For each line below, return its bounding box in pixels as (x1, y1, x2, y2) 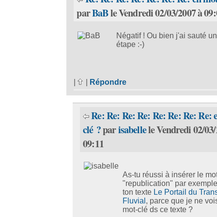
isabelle (118, 122, 146, 137)
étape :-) (116, 40, 145, 48)
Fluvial (123, 197, 146, 205)
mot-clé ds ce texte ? (123, 205, 193, 214)
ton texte (123, 188, 154, 197)
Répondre (90, 77, 127, 86)
